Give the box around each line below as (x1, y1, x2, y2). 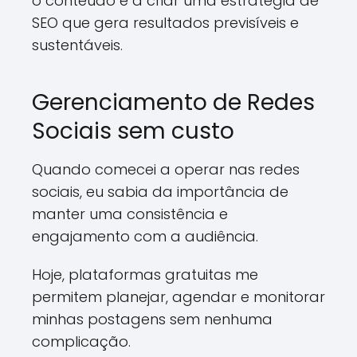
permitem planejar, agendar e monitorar (32, 287, 325, 307)
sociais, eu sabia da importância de (32, 182, 288, 202)
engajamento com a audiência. (32, 226, 258, 246)
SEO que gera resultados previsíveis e (32, 13, 299, 33)
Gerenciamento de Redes (32, 87, 315, 118)
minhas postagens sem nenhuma (32, 309, 273, 329)
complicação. (32, 331, 131, 351)
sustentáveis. (32, 35, 123, 55)
